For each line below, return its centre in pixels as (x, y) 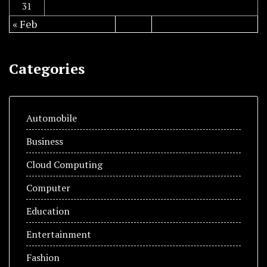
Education (48, 211)
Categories (47, 68)
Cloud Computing (64, 164)
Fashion (43, 257)
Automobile (52, 118)
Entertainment (59, 234)
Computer (48, 187)
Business (45, 141)
